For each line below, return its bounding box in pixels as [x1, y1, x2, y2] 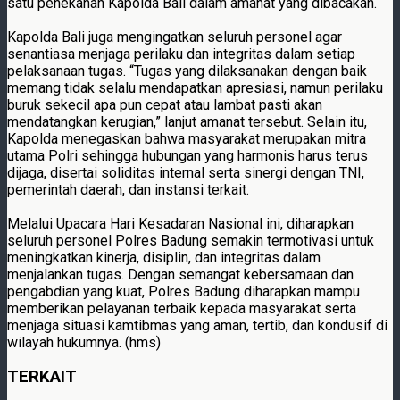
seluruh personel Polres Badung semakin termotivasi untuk [7, 231, 374, 249]
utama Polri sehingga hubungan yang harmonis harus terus [7, 146, 368, 164]
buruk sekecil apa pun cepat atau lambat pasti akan [7, 96, 322, 113]
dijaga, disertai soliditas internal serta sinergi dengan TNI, [7, 163, 364, 181]
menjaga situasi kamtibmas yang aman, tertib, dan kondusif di [7, 316, 387, 334]
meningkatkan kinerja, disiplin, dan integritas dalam [7, 248, 321, 266]
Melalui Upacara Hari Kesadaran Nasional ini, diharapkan [7, 214, 354, 232]
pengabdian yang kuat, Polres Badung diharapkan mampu [7, 282, 360, 300]
